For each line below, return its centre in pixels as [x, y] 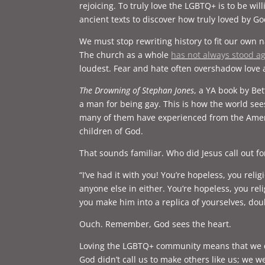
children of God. [112, 131]
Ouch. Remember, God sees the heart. [157, 224]
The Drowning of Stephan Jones [137, 90]
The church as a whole [125, 54]
